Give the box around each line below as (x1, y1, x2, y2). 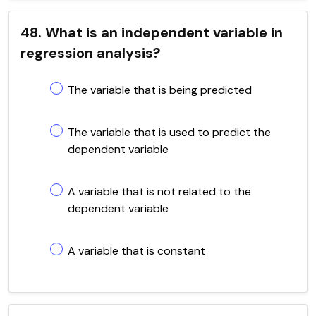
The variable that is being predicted (68, 82, 252, 97)
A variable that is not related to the (68, 183, 251, 199)
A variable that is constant (68, 243, 205, 258)
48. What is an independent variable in (20, 23, 283, 42)
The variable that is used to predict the (68, 124, 271, 140)
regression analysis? (20, 43, 161, 62)
